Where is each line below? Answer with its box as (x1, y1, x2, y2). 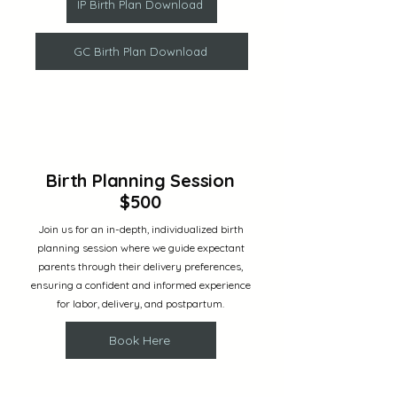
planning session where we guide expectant (36, 241, 245, 254)
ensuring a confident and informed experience (30, 278, 251, 292)
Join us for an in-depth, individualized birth (37, 222, 244, 236)
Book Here (108, 332, 170, 348)
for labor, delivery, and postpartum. (57, 297, 224, 310)
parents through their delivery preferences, (38, 260, 243, 273)
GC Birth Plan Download (73, 44, 207, 58)
